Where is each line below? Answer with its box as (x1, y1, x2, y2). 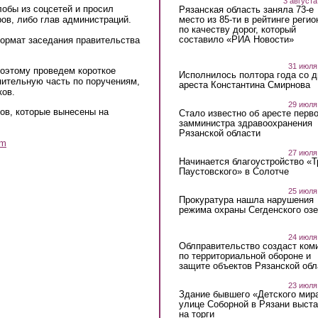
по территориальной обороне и (178, 250, 311, 261)
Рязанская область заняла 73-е (178, 4, 314, 15)
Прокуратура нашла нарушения (178, 194, 314, 206)
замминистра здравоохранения (178, 118, 312, 129)
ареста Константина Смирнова (178, 79, 310, 91)
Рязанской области (178, 128, 261, 139)
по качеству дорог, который (178, 23, 296, 35)
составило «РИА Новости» (178, 33, 294, 45)
